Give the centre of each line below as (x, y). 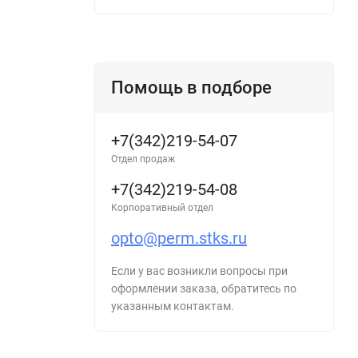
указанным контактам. (173, 306)
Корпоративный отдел (162, 208)
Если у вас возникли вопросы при (199, 271)
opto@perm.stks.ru (179, 239)
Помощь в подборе (191, 88)
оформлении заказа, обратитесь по (204, 289)
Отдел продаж (143, 159)
